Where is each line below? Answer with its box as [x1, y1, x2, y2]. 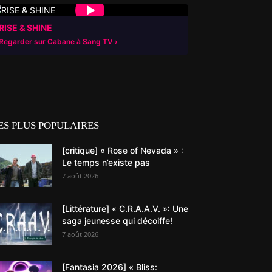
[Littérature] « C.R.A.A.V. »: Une [62, 203, 188, 214]
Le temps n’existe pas [62, 157, 150, 168]
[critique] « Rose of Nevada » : [62, 145, 183, 155]
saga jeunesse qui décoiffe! [62, 216, 172, 226]
